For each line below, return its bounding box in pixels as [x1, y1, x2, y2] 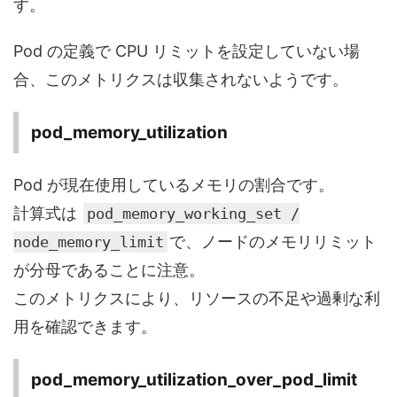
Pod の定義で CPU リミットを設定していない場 [13, 42, 360, 61]
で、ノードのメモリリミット [169, 232, 377, 252]
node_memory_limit [13, 233, 164, 252]
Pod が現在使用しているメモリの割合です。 [13, 175, 334, 195]
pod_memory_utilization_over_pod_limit [31, 370, 357, 391]
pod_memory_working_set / [87, 205, 300, 223]
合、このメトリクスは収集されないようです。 [13, 70, 348, 90]
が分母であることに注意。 [13, 261, 205, 280]
